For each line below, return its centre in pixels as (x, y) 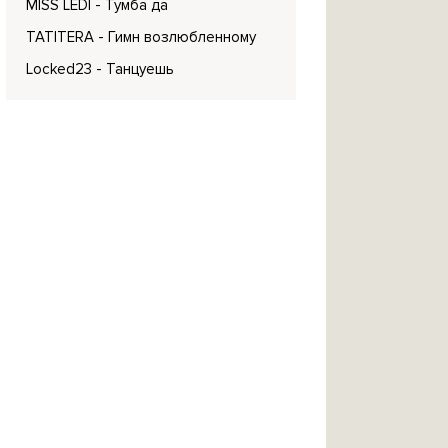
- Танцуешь (135, 69)
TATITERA (60, 37)
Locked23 (59, 69)
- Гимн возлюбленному (177, 37)
